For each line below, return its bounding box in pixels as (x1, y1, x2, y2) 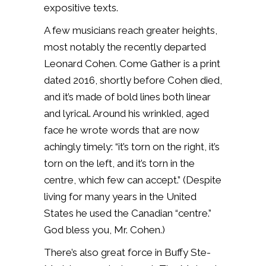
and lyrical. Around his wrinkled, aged (44, 107, 209, 119)
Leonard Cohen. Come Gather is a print (44, 57, 220, 69)
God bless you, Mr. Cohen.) (44, 223, 165, 236)
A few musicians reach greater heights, (44, 24, 217, 36)
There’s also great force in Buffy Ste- (44, 246, 211, 258)
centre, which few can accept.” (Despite (44, 173, 221, 186)
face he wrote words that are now (44, 123, 199, 136)
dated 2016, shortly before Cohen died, (44, 74, 222, 86)
